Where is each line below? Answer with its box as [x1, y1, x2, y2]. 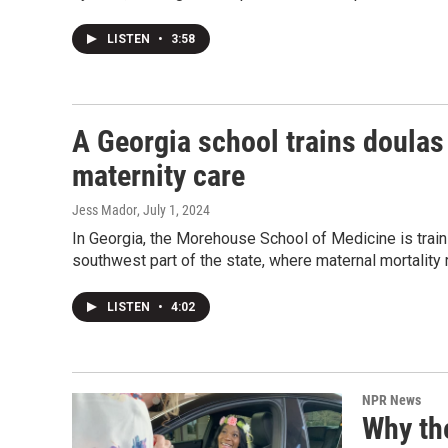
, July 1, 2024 [137, 202, 210, 218]
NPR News [362, 392, 421, 408]
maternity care [72, 158, 245, 193]
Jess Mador [72, 202, 137, 218]
